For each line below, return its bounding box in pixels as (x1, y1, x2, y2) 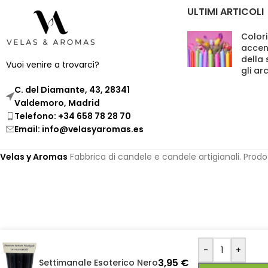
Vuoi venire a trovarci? (6, 59, 99, 71)
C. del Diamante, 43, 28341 (14, 84, 130, 96)
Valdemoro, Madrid (14, 97, 100, 109)
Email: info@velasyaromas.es (14, 123, 144, 136)
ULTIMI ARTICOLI (187, 5, 264, 19)
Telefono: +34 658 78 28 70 (14, 110, 131, 123)
